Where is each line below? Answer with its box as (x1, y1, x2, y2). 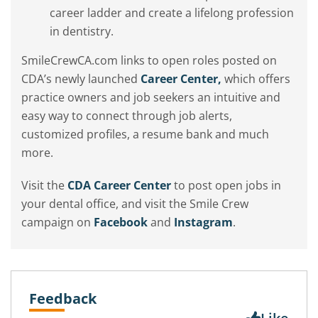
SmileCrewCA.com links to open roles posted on (21, 53, 277, 69)
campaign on (21, 214, 94, 231)
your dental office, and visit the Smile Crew (21, 196, 248, 212)
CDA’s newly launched (21, 71, 141, 87)
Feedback (29, 289, 97, 309)
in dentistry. (50, 23, 114, 40)
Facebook (94, 214, 150, 231)
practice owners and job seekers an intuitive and (21, 89, 280, 106)
